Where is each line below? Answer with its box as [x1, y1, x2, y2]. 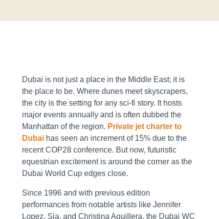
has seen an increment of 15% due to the [44, 134, 187, 143]
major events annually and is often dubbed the [22, 110, 181, 119]
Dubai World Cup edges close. [22, 169, 128, 178]
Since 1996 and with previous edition [22, 189, 150, 197]
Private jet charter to [107, 122, 182, 131]
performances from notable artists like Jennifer [22, 200, 181, 209]
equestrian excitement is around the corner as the [22, 157, 192, 166]
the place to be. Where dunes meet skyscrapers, [22, 87, 188, 96]
